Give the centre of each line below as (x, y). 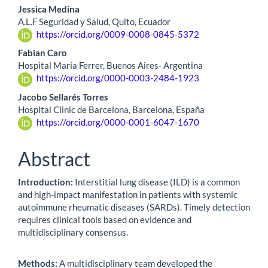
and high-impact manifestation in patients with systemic (128, 194)
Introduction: (45, 182)
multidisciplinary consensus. (73, 232)
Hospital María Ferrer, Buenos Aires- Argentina (110, 66)
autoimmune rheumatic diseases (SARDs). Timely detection (134, 207)
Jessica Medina (49, 9)
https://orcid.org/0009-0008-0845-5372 (118, 34)
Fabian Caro (42, 53)
